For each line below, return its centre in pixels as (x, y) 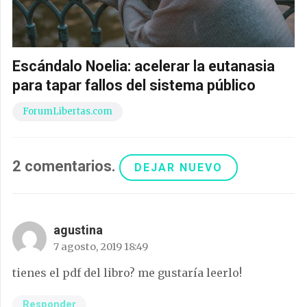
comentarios (68, 166)
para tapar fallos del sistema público (134, 86)
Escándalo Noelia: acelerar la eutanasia (144, 66)
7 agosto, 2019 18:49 (101, 246)
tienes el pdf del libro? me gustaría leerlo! (127, 272)
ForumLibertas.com (67, 112)
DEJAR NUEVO (179, 167)
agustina (78, 230)
